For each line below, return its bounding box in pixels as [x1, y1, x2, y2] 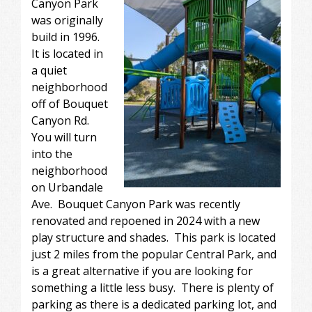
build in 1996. [31, 29, 102, 45]
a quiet [31, 62, 67, 78]
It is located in [31, 45, 103, 61]
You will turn [31, 129, 97, 145]
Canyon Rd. [31, 112, 92, 128]
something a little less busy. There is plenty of [31, 279, 274, 295]
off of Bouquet [31, 95, 108, 111]
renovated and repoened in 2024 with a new [31, 212, 260, 228]
